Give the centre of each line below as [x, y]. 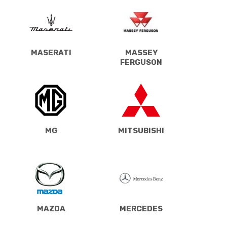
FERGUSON [141, 62]
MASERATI [51, 52]
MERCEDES [141, 209]
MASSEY [141, 52]
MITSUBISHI [141, 130]
